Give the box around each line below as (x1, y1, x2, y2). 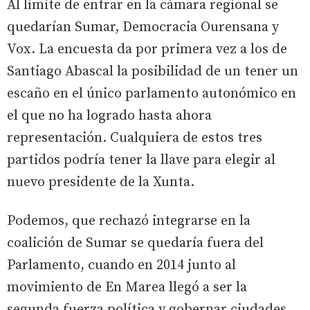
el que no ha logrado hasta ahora (7, 107, 212, 125)
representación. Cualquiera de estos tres (7, 129, 262, 147)
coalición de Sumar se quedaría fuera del (7, 235, 264, 253)
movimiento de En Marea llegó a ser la (7, 279, 247, 297)
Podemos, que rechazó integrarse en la (7, 212, 250, 230)
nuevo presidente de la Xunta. (7, 174, 194, 192)
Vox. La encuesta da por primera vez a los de (7, 41, 287, 59)
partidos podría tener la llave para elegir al (7, 152, 275, 170)
